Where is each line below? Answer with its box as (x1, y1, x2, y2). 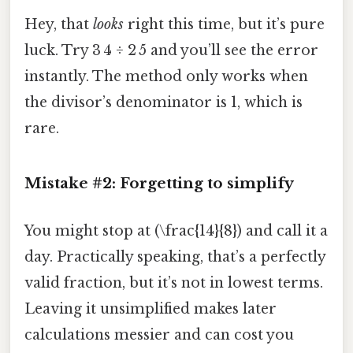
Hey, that (24, 15, 93, 33)
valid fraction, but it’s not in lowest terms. (24, 273, 323, 292)
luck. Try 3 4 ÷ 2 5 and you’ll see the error (24, 41, 318, 59)
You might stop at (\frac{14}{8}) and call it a (24, 221, 328, 240)
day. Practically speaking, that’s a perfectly (24, 247, 325, 266)
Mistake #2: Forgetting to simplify (24, 174, 294, 193)
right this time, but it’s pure (124, 15, 325, 33)
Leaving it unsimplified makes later (24, 299, 277, 318)
